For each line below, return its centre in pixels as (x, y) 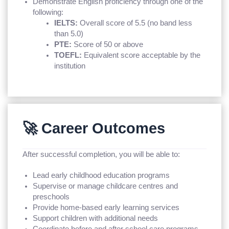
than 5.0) (69, 33)
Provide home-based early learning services (106, 207)
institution (70, 66)
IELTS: (66, 23)
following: (48, 12)
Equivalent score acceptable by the (141, 55)
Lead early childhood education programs (101, 175)
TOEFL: (68, 55)
